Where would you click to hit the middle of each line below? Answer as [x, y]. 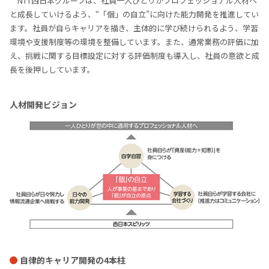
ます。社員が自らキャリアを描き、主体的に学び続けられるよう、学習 [134, 28]
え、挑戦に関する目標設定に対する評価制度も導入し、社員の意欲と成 [134, 56]
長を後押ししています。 [52, 69]
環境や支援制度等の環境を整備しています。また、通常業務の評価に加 [134, 42]
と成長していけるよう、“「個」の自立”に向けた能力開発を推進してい [134, 14]
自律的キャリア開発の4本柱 [73, 260]
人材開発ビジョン [43, 104]
